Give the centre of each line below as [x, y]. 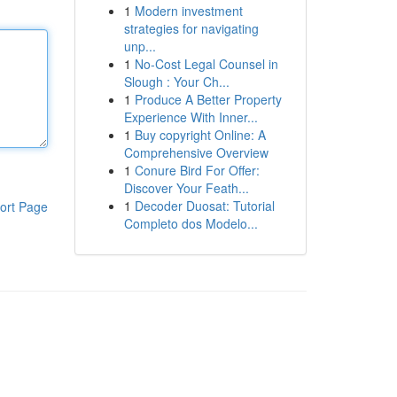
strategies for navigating [191, 28]
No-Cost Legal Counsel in [206, 64]
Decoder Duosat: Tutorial [204, 206]
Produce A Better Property [208, 99]
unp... [140, 46]
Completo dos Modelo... [191, 223]
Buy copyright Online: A [200, 135]
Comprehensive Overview [196, 152]
